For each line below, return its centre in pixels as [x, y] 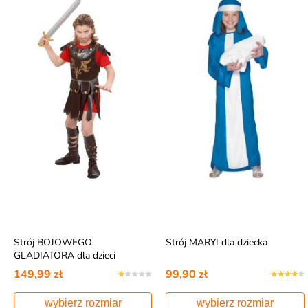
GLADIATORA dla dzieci [64, 255]
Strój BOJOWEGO [53, 242]
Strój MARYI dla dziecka [217, 242]
